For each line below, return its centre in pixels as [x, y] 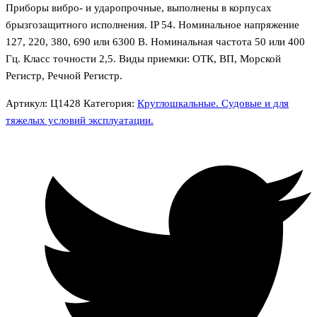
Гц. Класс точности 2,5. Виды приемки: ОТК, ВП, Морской [143, 58]
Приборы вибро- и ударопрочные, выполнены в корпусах [139, 7]
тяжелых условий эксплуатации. [80, 120]
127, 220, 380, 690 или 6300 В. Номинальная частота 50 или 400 [155, 41]
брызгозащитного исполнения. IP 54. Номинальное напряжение [152, 24]
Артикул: [28, 103]
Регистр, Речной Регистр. [64, 75]
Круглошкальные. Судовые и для [213, 103]
